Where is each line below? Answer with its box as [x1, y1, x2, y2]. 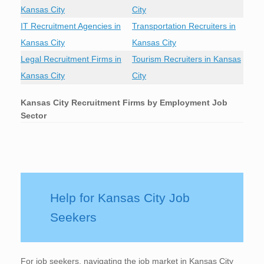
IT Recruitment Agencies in [21, 21, 121, 31]
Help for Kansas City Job [49, 190, 190, 204]
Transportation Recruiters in [132, 21, 236, 31]
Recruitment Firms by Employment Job [71, 97, 227, 107]
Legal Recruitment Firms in [21, 54, 121, 64]
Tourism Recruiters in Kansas [132, 54, 241, 64]
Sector [21, 110, 47, 120]
